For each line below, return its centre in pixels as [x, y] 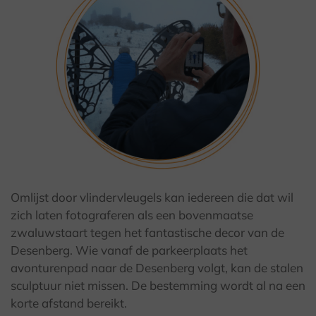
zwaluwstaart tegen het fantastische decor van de [147, 233]
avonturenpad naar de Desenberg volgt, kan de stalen [157, 268]
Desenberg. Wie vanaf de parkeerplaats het [129, 250]
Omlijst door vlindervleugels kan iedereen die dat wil [152, 197]
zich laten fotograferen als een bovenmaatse [132, 215]
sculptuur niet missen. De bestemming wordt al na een [158, 286]
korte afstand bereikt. [69, 303]
